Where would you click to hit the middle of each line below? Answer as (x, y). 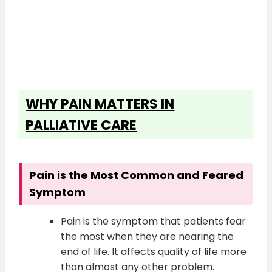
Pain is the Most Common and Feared (137, 175)
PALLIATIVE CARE (81, 126)
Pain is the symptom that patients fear (154, 222)
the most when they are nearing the (148, 237)
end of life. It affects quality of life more (154, 252)
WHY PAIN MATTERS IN (100, 104)
